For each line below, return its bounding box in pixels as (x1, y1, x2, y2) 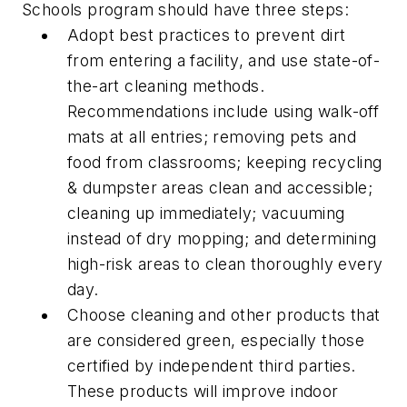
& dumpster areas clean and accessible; (67, 178, 373, 198)
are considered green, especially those (67, 331, 365, 351)
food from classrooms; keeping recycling (67, 153, 382, 173)
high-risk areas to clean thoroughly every (67, 254, 383, 274)
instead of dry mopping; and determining (67, 229, 377, 249)
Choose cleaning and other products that (67, 305, 381, 325)
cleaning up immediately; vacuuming (67, 203, 345, 223)
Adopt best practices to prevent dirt (67, 25, 346, 45)
